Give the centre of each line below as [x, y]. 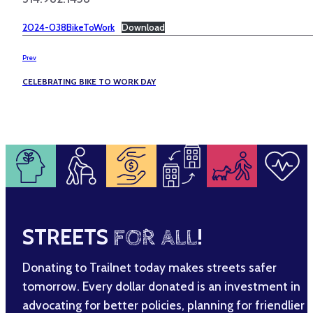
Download [144, 28]
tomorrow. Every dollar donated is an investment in [161, 286]
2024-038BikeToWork [68, 28]
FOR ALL [155, 237]
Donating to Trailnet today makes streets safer [150, 267]
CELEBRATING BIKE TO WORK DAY [89, 81]
